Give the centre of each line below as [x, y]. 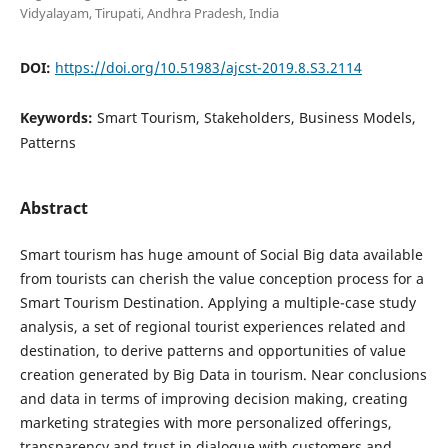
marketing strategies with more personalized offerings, [205, 422]
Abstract [53, 207]
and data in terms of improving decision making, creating [213, 398]
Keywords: [58, 117]
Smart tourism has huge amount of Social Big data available [221, 254]
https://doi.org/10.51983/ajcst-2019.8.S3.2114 [208, 67]
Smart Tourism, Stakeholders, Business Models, [256, 117]
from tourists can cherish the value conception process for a [221, 278]
